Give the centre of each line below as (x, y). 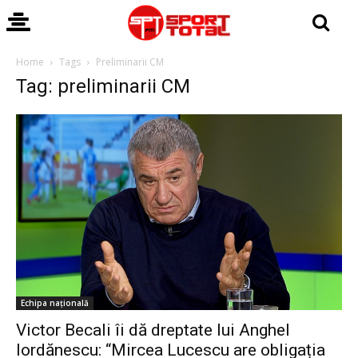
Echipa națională (55, 302)
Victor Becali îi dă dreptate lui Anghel (153, 330)
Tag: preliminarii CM (103, 86)
